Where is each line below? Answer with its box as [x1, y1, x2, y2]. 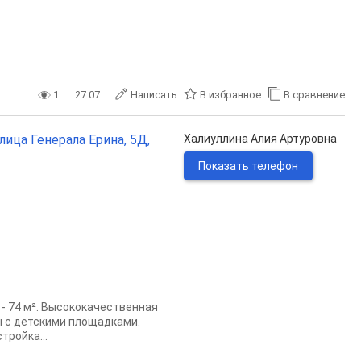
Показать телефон [198, 160, 298, 172]
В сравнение [284, 89, 345, 101]
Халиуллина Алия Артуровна [184, 132, 337, 145]
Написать [131, 89, 177, 101]
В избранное [200, 89, 261, 101]
